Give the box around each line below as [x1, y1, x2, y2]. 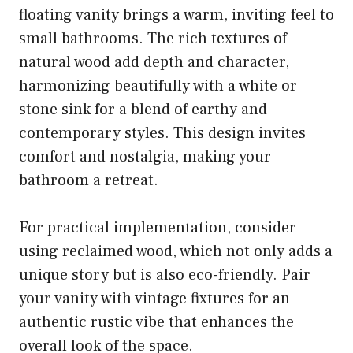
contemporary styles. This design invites [19, 122, 306, 143]
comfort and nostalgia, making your [19, 146, 271, 167]
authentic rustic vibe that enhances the [19, 311, 294, 333]
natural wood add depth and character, [19, 51, 289, 72]
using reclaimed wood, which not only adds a [19, 240, 333, 262]
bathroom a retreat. [19, 169, 158, 191]
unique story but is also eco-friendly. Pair [19, 264, 310, 285]
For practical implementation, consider [19, 217, 296, 238]
